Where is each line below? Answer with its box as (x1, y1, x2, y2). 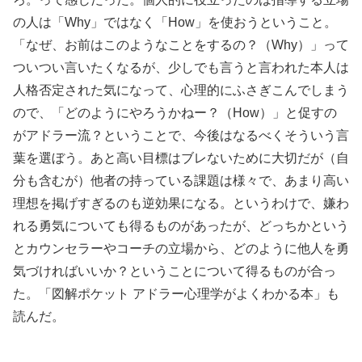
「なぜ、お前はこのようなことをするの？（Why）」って (13, 38, 349, 53)
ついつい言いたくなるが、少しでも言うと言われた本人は (13, 61, 349, 75)
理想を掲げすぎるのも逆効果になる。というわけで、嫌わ (13, 196, 349, 211)
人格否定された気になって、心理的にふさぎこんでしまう (13, 83, 349, 98)
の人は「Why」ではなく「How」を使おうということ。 (13, 15, 337, 30)
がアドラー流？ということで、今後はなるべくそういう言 (13, 128, 349, 143)
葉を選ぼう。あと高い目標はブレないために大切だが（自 (13, 151, 349, 166)
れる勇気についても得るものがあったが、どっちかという (13, 219, 349, 234)
